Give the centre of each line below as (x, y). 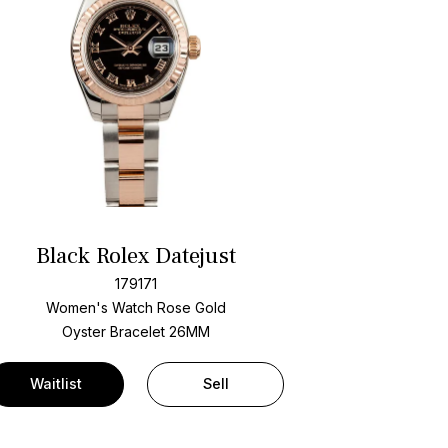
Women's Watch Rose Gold (135, 308)
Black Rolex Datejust (135, 256)
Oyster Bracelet (115, 332)
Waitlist (55, 384)
